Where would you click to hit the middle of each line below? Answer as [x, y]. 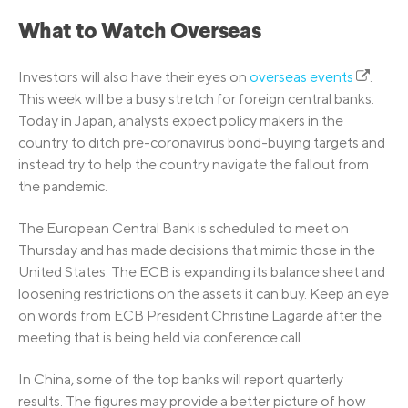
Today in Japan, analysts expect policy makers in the [181, 120]
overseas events [301, 76]
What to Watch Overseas [140, 33]
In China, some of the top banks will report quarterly [181, 380]
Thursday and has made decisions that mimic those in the [197, 250]
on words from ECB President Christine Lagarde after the [200, 315]
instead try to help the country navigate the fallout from [194, 164]
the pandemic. [63, 186]
